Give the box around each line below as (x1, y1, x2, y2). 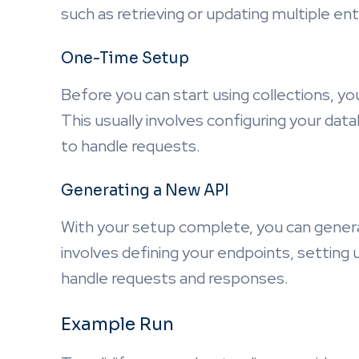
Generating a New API (61, 181, 229, 200)
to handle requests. (61, 135, 200, 156)
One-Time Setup (61, 49, 189, 68)
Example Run (61, 313, 174, 335)
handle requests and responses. (61, 268, 288, 288)
